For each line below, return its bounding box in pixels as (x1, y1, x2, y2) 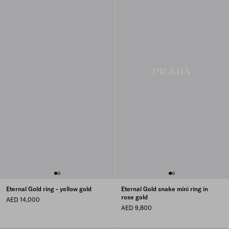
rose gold (121, 193, 148, 201)
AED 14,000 (6, 196, 40, 203)
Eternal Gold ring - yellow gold (6, 185, 91, 193)
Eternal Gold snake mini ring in (121, 185, 208, 193)
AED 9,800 (121, 204, 152, 212)
